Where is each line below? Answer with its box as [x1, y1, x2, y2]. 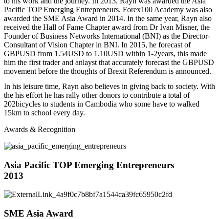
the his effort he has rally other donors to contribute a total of [4, 90, 190, 99]
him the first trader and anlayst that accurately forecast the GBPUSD [4, 58, 214, 67]
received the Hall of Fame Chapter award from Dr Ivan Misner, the [4, 23, 210, 32]
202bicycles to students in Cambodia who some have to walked [4, 99, 199, 108]
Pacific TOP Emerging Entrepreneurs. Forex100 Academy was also [4, 5, 212, 14]
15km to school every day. [4, 108, 85, 117]
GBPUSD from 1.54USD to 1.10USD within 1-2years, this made [4, 49, 207, 58]
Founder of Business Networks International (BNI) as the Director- [4, 32, 210, 41]
